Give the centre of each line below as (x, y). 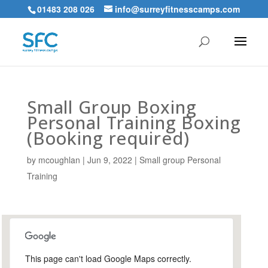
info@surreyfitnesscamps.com (178, 9)
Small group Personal (180, 160)
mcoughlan (59, 160)
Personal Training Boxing (134, 122)
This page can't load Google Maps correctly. (108, 258)
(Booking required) (108, 138)
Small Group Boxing (112, 107)
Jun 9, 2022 (109, 160)
